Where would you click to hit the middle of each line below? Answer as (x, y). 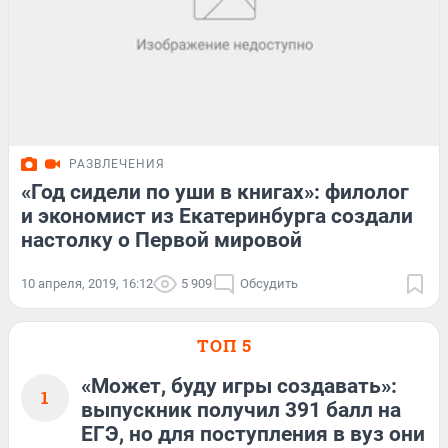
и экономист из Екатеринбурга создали (217, 216)
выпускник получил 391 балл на (241, 410)
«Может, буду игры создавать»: (239, 386)
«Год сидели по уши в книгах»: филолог (215, 192)
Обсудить (269, 284)
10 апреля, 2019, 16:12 (87, 284)
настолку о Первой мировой (161, 240)
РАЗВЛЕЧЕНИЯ (117, 164)
